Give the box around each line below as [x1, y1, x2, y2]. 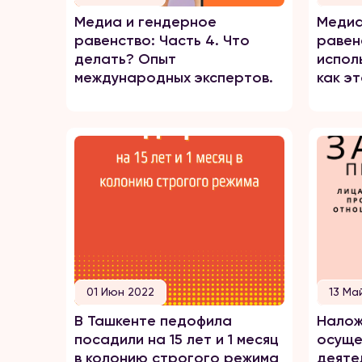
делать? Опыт [74, 50, 176, 68]
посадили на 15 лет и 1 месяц [74, 330, 279, 348]
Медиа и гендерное [74, 13, 217, 31]
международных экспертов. [74, 69, 273, 86]
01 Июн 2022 [86, 285, 154, 298]
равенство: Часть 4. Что [74, 32, 250, 49]
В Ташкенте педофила [74, 312, 232, 330]
